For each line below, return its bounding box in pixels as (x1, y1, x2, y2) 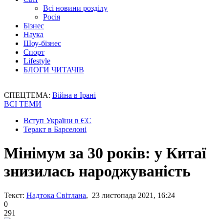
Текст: (4, 191, 24, 199)
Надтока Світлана (26, 191, 86, 199)
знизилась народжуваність (4, 162, 191, 180)
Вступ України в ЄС (23, 116, 91, 125)
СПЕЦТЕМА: (4, 91, 52, 99)
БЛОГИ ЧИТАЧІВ (23, 66, 84, 74)
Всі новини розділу (43, 4, 108, 12)
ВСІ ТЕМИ (4, 100, 42, 108)
